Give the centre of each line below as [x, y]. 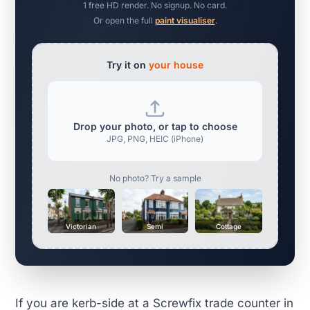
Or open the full [124, 21]
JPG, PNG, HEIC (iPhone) [155, 139]
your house [176, 65]
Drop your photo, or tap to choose [155, 127]
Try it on [128, 65]
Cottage [229, 227]
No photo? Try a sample [155, 179]
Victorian [81, 227]
